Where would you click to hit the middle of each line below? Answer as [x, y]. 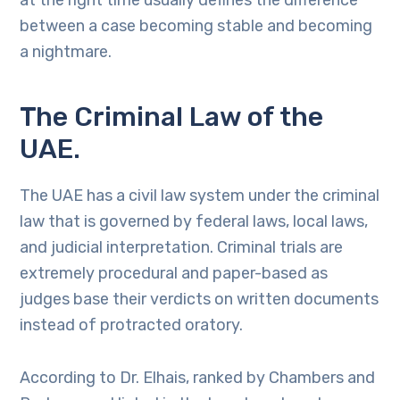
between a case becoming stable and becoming [196, 26]
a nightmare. [66, 52]
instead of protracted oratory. [132, 325]
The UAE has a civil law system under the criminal [200, 196]
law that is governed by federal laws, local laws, [194, 221]
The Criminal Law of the [172, 117]
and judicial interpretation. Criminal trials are [182, 247]
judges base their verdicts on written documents [200, 299]
